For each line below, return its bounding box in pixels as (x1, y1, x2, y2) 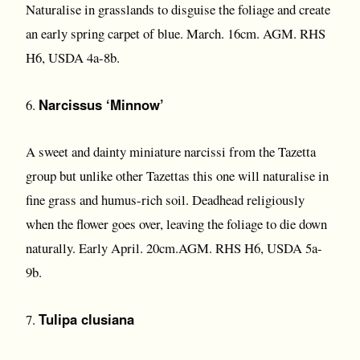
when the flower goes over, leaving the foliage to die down (26, 215, 327, 233)
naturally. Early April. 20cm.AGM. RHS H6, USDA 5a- (26, 239, 322, 257)
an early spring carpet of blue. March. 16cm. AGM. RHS (26, 24, 325, 43)
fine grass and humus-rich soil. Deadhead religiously (26, 190, 305, 209)
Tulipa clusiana (39, 309, 134, 329)
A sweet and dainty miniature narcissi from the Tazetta (26, 142, 316, 161)
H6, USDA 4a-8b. (26, 48, 120, 67)
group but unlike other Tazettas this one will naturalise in (26, 166, 329, 185)
